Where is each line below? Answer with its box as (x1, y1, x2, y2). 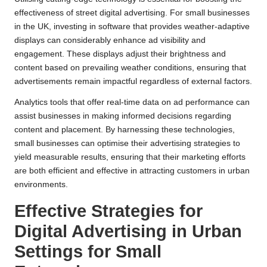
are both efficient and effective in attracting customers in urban (14, 166, 250, 175)
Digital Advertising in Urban (14, 221, 242, 241)
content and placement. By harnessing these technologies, (14, 125, 235, 134)
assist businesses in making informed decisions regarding (14, 111, 231, 120)
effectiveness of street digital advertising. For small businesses (14, 8, 250, 17)
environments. (14, 179, 68, 189)
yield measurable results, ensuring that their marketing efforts (14, 152, 246, 162)
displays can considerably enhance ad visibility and (14, 35, 206, 45)
